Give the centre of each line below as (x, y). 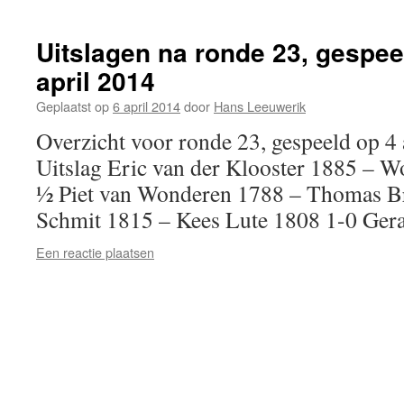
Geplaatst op (73, 106)
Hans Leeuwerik (260, 106)
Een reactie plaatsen (95, 252)
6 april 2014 (147, 106)
